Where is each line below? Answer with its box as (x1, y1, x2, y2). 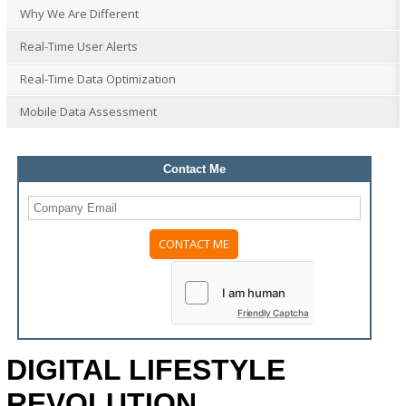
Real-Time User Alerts (19, 38, 138, 54)
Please (28, 258, 67, 275)
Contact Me (162, 162, 226, 176)
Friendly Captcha (237, 307, 309, 318)
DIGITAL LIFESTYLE (5, 353, 285, 386)
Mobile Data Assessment (19, 103, 157, 120)
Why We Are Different (19, 5, 139, 22)
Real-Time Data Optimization (19, 71, 176, 87)
